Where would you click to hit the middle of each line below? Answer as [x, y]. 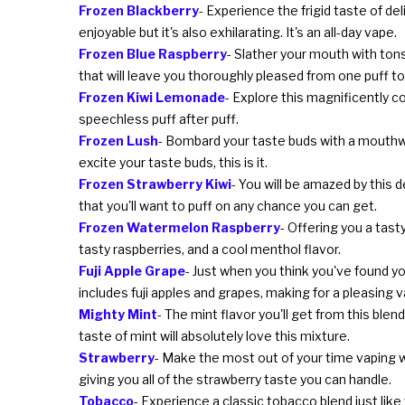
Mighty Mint [118, 314]
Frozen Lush [118, 140]
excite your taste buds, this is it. [173, 162]
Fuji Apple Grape [132, 270]
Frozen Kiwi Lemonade [152, 97]
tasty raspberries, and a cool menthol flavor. [210, 249]
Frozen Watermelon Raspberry [179, 227]
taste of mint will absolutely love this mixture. [214, 335]
